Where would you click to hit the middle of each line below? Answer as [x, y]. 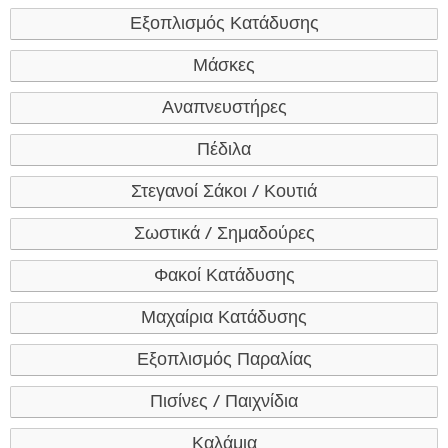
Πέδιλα [224, 150]
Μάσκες [224, 66]
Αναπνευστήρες [224, 108]
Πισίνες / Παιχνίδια [224, 402]
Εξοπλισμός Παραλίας [224, 360]
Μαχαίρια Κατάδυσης [224, 318]
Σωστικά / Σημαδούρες [224, 234]
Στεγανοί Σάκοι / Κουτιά [224, 192]
